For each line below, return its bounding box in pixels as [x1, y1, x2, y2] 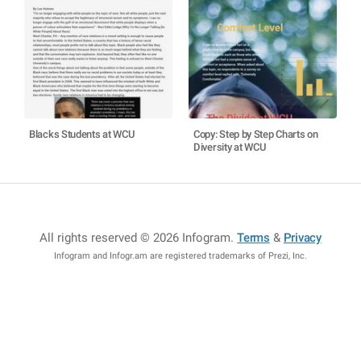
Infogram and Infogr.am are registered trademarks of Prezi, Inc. [54, 251, 307, 261]
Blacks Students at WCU [29, 128, 135, 140]
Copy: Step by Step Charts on [193, 128, 318, 140]
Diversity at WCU [193, 141, 266, 153]
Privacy [283, 230, 322, 245]
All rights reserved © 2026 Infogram [39, 230, 231, 245]
